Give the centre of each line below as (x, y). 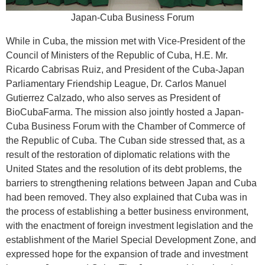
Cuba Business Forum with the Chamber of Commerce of (125, 126)
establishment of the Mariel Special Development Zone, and (131, 240)
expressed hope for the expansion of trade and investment (127, 254)
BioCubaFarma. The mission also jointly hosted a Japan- (125, 112)
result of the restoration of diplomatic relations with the (118, 155)
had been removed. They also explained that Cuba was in (127, 197)
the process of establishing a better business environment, (127, 211)
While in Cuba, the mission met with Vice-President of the (126, 41)
